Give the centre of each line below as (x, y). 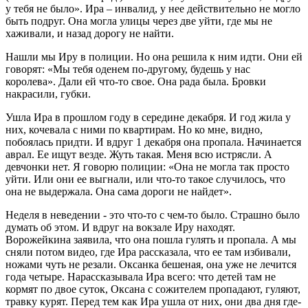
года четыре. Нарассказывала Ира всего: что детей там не (141, 277)
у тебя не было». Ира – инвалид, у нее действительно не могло (153, 9)
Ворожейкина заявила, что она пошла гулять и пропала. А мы (151, 240)
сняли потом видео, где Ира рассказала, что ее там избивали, (148, 252)
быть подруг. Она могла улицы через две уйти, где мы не (139, 21)
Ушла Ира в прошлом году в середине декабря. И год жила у (148, 118)
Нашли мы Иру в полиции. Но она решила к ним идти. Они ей (154, 57)
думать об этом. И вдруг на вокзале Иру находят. (120, 228)
